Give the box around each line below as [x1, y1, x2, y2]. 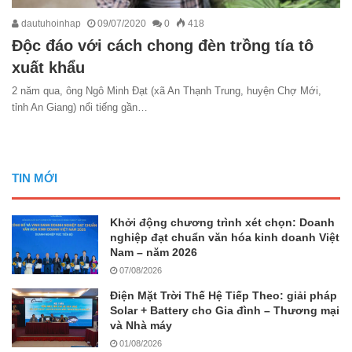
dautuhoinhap [19, 17, 81, 29]
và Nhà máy [110, 318, 172, 332]
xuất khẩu [12, 58, 85, 76]
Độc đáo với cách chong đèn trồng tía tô [12, 36, 313, 54]
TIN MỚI [12, 170, 57, 185]
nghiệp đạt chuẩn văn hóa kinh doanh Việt [110, 230, 339, 244]
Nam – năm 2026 [110, 245, 197, 258]
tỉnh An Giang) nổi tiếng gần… [12, 101, 148, 113]
